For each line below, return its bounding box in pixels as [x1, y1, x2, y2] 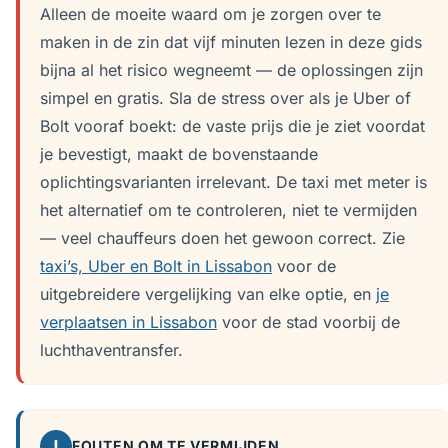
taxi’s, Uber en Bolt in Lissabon [40, 256, 272, 276]
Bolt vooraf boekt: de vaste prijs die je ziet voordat [40, 116, 425, 136]
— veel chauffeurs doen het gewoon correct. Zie [40, 228, 405, 248]
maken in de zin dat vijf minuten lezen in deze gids [40, 32, 422, 52]
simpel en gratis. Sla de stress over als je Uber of [40, 88, 411, 108]
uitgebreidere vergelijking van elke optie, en [40, 284, 376, 304]
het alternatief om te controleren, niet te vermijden [40, 200, 417, 220]
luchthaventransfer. [40, 340, 183, 360]
